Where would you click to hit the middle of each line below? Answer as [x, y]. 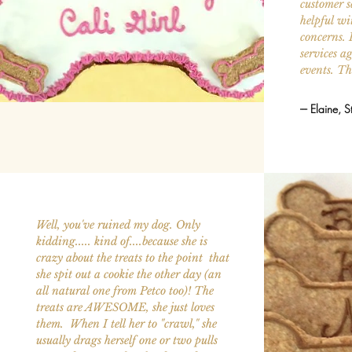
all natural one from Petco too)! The [125, 290]
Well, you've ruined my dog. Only [118, 224]
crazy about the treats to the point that [132, 257]
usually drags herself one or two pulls [126, 340]
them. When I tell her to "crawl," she [126, 323]
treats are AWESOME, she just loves [125, 307]
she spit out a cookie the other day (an [128, 274]
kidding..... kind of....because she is [121, 241]
